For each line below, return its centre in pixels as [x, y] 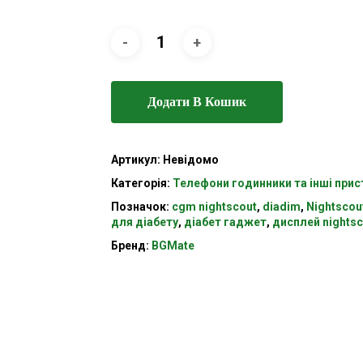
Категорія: [141, 184]
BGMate [173, 246]
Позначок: [141, 207]
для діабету [144, 222]
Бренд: [131, 246]
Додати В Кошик [196, 102]
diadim [281, 207]
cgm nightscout [214, 207]
